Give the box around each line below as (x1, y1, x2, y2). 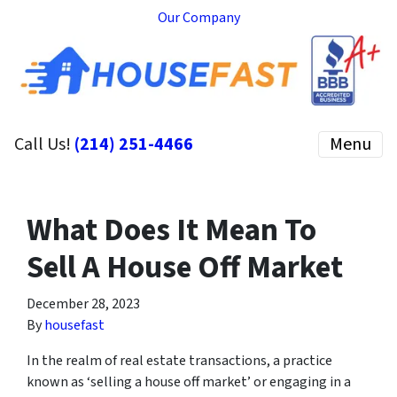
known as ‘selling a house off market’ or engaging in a (27, 371, 351, 392)
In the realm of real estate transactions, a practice (27, 350, 332, 370)
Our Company (157, 8, 240, 27)
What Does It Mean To (27, 207, 316, 253)
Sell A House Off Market (27, 245, 343, 290)
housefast (44, 315, 105, 335)
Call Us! (14, 131, 74, 157)
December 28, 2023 (27, 293, 140, 314)
